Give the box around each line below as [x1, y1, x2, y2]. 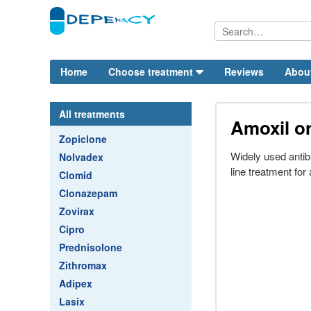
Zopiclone [59, 132, 107, 146]
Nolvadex [59, 150, 103, 164]
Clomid [59, 168, 92, 182]
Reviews [224, 65, 264, 78]
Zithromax [59, 258, 107, 272]
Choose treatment [108, 65, 193, 78]
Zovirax [59, 204, 94, 218]
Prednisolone [59, 240, 122, 254]
